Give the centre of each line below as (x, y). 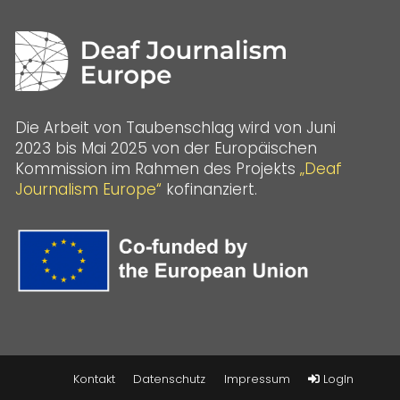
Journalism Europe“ (88, 189)
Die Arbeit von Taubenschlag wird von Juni (175, 127)
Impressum (257, 379)
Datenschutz (170, 379)
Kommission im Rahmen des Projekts (157, 168)
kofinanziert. (209, 189)
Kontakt (94, 379)
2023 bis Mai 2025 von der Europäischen (166, 148)
